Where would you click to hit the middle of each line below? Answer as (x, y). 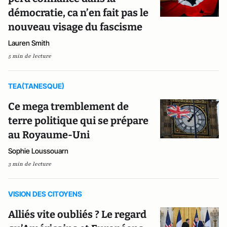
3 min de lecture (30, 164)
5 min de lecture (30, 56)
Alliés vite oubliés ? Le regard (77, 214)
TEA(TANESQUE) (36, 86)
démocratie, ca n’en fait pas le (78, 13)
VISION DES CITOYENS (45, 194)
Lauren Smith (29, 43)
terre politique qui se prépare (78, 121)
